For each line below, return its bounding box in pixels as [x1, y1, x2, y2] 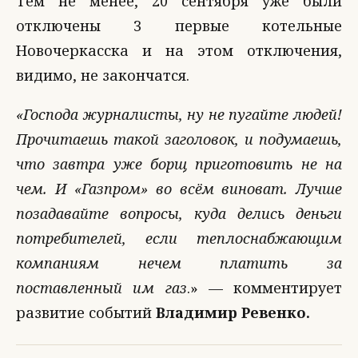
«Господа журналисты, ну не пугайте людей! [16, 105, 342, 124]
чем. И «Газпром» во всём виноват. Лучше [16, 179, 342, 198]
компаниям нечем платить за [16, 253, 342, 272]
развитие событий [16, 303, 156, 322]
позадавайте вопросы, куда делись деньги [16, 204, 342, 223]
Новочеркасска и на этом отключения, [16, 41, 342, 60]
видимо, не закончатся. [16, 66, 189, 85]
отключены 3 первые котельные [16, 16, 342, 35]
